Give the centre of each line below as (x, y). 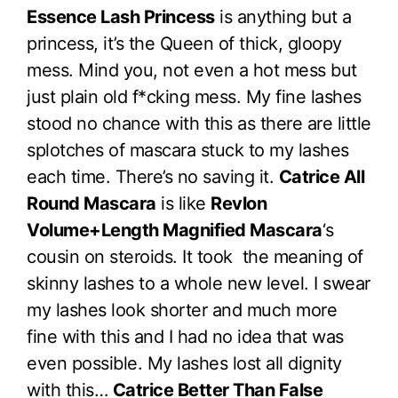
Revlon (239, 203)
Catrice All (321, 177)
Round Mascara (92, 203)
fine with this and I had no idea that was (185, 337)
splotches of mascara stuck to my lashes (188, 150)
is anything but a (283, 17)
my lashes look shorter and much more (182, 310)
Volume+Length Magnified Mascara (175, 230)
